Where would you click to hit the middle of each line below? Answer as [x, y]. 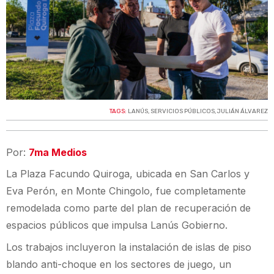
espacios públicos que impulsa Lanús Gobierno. [117, 225]
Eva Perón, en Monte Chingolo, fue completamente [126, 191]
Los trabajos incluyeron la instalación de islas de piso [129, 247]
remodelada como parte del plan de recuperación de [128, 208]
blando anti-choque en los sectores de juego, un [119, 264]
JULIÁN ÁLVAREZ [243, 112]
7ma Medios [58, 153]
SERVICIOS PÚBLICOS [183, 112]
